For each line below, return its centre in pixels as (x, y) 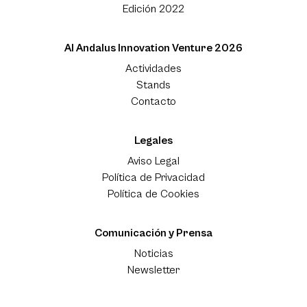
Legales (153, 141)
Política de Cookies (153, 194)
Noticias (153, 254)
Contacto (153, 102)
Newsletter (153, 270)
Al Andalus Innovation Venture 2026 (153, 48)
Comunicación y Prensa (153, 233)
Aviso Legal (153, 161)
